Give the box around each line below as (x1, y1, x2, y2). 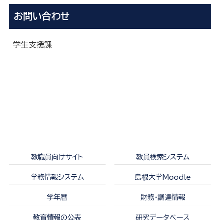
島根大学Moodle (134, 173, 191, 181)
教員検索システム (136, 153, 190, 161)
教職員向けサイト (31, 153, 83, 161)
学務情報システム (30, 173, 84, 181)
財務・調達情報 (140, 193, 185, 201)
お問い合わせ (13, 11, 70, 21)
